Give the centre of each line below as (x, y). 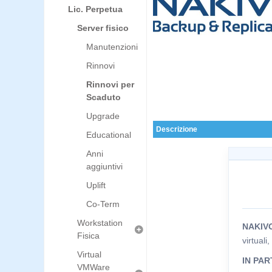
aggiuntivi (104, 166)
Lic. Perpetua (95, 9)
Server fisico (103, 28)
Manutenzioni (112, 47)
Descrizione (177, 129)
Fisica (88, 236)
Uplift (96, 185)
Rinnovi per (110, 84)
